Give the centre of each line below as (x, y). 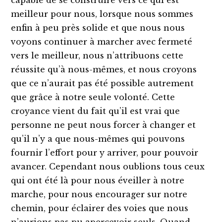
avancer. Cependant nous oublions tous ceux (108, 166)
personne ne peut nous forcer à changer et (104, 125)
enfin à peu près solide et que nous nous (98, 28)
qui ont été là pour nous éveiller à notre (98, 180)
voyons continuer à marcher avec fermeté (102, 41)
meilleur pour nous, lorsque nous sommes (102, 14)
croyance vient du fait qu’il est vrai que (96, 111)
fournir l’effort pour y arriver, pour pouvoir (105, 152)
